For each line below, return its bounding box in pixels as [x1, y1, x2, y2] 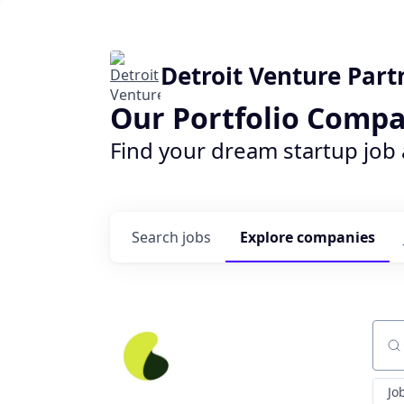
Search [132, 227, 182, 247]
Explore [240, 227, 297, 247]
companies [297, 227, 375, 247]
